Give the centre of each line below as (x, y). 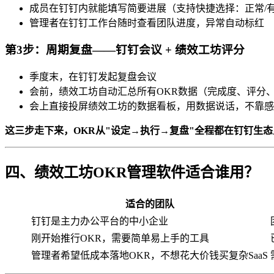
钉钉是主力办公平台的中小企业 (100, 221)
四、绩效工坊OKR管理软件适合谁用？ (132, 172)
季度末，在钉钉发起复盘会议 (93, 76)
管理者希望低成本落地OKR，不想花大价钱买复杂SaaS (150, 255)
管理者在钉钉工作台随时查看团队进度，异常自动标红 (147, 23)
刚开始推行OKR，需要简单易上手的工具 (120, 238)
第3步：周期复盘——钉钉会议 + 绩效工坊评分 (125, 50)
